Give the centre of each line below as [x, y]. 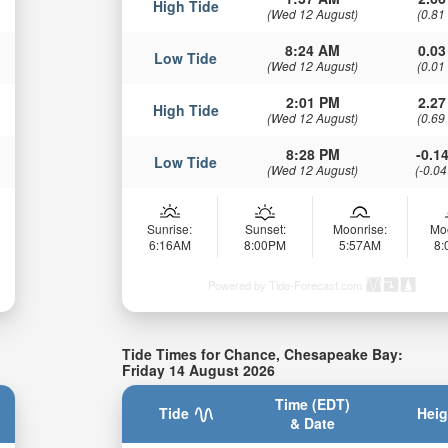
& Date [313, 422]
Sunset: [265, 229]
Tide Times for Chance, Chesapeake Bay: [263, 354]
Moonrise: [360, 229]
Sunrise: [170, 229]
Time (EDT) [313, 403]
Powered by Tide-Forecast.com [285, 285]
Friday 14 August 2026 [199, 370]
